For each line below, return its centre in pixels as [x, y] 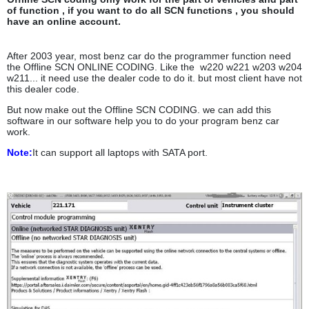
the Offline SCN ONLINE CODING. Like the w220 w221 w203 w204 [154, 67]
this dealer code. [43, 89]
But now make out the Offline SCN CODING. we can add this [139, 110]
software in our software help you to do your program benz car [143, 121]
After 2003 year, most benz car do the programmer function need [149, 56]
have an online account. [64, 22]
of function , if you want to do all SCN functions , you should [151, 11]
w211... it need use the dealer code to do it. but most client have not [154, 78]
